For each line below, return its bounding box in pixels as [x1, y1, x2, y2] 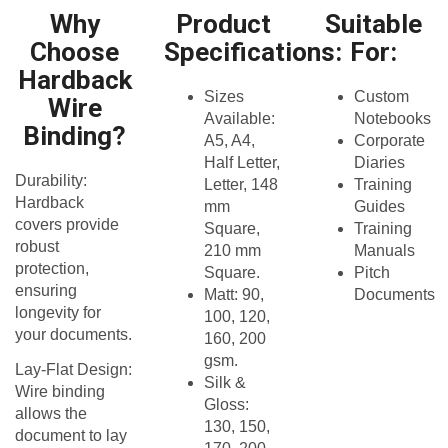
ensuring [15, 281, 77, 299]
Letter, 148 [204, 175, 279, 193]
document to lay [15, 427, 127, 445]
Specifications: [164, 36, 343, 67]
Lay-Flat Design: [15, 361, 132, 379]
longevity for [15, 303, 101, 321]
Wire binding [15, 383, 105, 401]
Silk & [204, 373, 247, 391]
